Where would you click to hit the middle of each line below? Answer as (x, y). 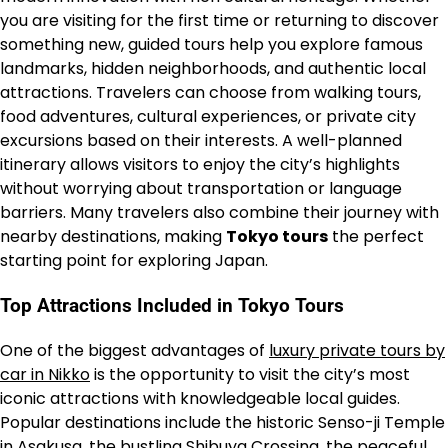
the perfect (376, 237)
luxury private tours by (357, 350)
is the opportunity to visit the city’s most (250, 374)
